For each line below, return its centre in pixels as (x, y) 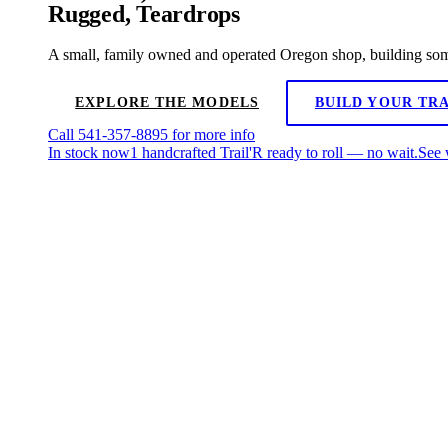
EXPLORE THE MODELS (167, 103)
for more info (211, 135)
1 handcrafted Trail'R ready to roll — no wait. (274, 153)
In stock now (89, 153)
